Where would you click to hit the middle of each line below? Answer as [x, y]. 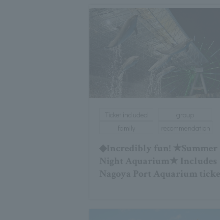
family [126, 128]
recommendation [186, 128]
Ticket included [126, 115]
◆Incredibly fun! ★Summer [159, 149]
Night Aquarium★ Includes [158, 161]
